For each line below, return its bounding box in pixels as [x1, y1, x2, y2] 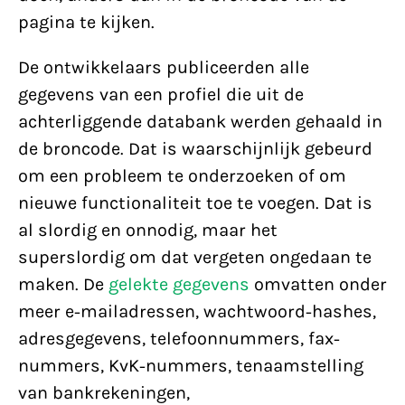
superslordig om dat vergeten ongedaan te [18, 247, 372, 268]
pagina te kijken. [18, 12, 155, 33]
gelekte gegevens [108, 274, 250, 295]
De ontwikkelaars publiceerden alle [18, 57, 309, 78]
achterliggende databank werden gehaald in [18, 111, 382, 132]
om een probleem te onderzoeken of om [18, 165, 346, 186]
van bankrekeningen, [18, 382, 190, 403]
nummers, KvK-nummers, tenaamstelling [18, 355, 363, 376]
